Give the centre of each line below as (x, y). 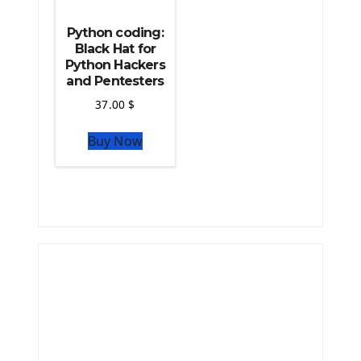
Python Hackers (115, 64)
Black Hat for (115, 48)
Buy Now (115, 141)
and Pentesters (115, 81)
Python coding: (115, 32)
